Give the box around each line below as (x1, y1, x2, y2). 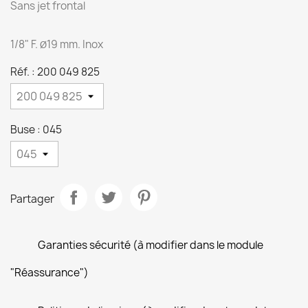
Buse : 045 (10, 122, 62, 137)
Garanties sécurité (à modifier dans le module (38, 238, 263, 252)
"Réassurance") (10, 265, 89, 280)
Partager (10, 191, 54, 206)
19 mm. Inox (47, 37, 103, 52)
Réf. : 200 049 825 (10, 65, 100, 79)
